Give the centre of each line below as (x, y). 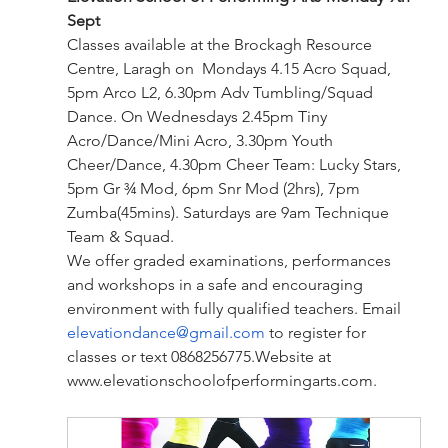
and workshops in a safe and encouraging (216, 285)
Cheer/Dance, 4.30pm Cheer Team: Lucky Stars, (235, 165)
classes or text (118, 357)
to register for (317, 333)
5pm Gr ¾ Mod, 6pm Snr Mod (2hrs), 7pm (215, 189)
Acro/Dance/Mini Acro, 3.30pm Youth (201, 141)
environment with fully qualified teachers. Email (235, 309)
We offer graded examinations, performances (230, 261)
